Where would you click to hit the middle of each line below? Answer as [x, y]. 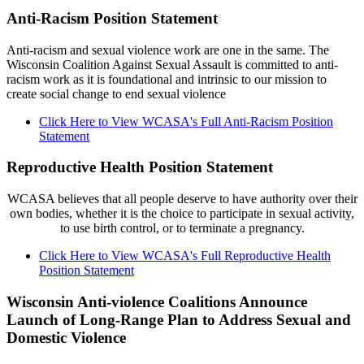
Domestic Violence [66, 337]
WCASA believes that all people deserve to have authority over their [182, 198]
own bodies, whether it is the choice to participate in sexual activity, [182, 213]
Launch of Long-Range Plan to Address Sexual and [179, 319]
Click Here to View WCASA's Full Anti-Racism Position [186, 121]
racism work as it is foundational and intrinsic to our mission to [167, 79]
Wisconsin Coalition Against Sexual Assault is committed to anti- [172, 64]
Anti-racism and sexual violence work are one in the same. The [168, 50]
